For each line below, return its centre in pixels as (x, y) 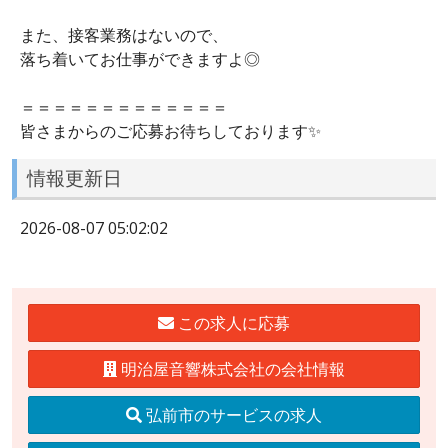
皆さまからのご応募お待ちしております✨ (170, 130)
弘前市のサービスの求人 (232, 414)
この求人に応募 (232, 322)
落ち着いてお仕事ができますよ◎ (140, 58)
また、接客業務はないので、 (124, 34)
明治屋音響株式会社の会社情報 (231, 368)
